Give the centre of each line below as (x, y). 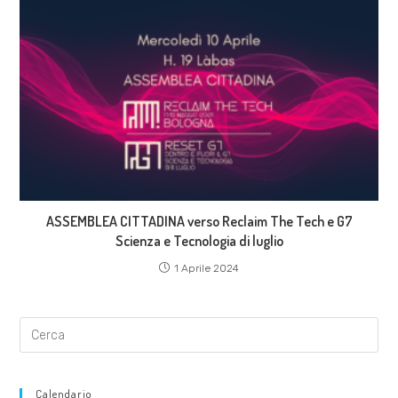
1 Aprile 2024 (207, 269)
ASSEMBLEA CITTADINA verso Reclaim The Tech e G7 (199, 222)
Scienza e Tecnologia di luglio (199, 241)
